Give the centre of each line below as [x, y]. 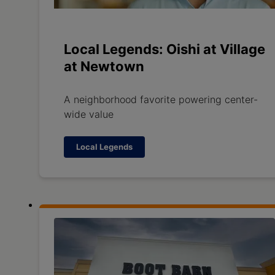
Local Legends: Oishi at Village [165, 49]
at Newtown [104, 66]
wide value [89, 114]
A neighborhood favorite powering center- [161, 99]
